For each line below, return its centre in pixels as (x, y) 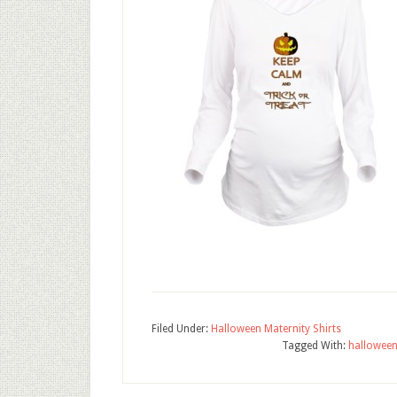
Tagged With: (315, 346)
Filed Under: (181, 329)
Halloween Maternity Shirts (276, 329)
